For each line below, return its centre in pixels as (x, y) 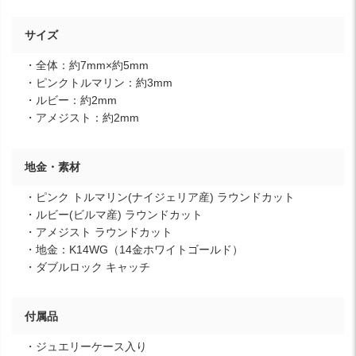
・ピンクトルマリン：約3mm (99, 83)
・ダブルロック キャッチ (87, 267)
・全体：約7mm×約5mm (87, 66)
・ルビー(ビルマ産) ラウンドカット (114, 215)
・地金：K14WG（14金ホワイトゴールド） (134, 250)
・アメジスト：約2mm (82, 118)
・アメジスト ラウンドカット (99, 232)
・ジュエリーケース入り (86, 347)
